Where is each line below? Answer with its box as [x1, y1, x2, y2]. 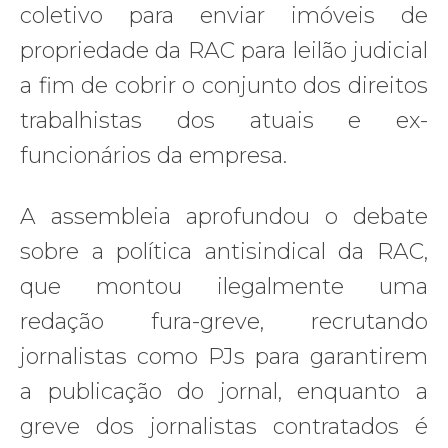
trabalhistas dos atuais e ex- [20, 106, 428, 134]
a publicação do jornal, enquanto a [20, 377, 428, 405]
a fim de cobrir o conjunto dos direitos [20, 71, 428, 99]
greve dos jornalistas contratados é [20, 412, 428, 440]
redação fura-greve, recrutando [20, 307, 428, 335]
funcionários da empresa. [20, 141, 287, 169]
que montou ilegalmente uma [20, 272, 428, 300]
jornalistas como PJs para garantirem [20, 342, 428, 370]
